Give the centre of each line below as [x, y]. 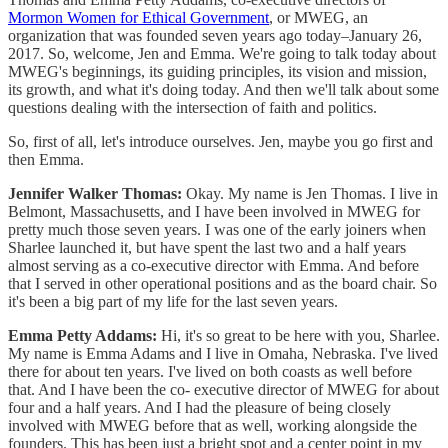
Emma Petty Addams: [82, 335]
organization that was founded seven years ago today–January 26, [215, 35]
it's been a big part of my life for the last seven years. [175, 301]
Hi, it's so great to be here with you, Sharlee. [298, 335]
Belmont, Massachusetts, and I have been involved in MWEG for [214, 211]
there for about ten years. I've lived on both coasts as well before [210, 371]
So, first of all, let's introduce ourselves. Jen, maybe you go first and [220, 141]
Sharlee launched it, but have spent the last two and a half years [207, 247]
